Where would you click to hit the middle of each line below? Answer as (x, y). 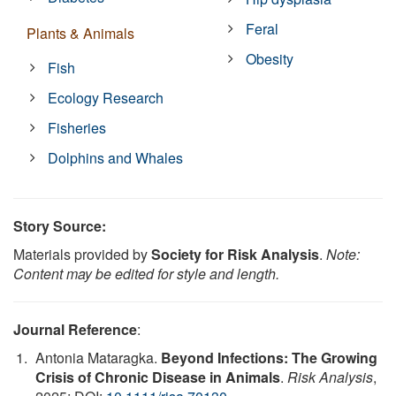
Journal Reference (75, 330)
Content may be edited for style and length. (146, 274)
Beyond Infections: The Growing (269, 358)
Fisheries (77, 128)
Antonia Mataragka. (98, 358)
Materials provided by (82, 255)
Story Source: (60, 226)
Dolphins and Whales (116, 158)
